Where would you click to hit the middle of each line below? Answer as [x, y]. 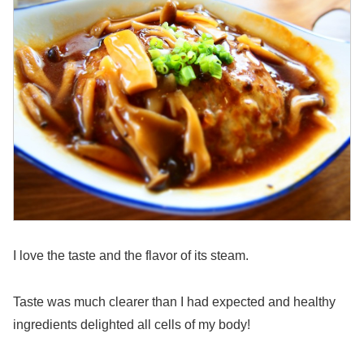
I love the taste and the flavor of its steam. [131, 256]
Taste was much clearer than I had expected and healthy [174, 301]
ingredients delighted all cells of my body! [132, 324]
